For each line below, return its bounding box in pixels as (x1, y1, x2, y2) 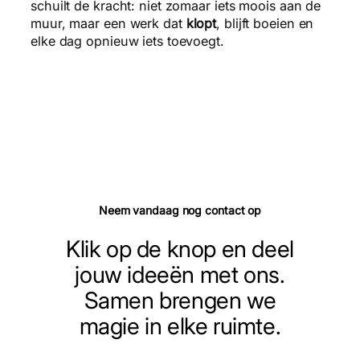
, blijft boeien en (216, 14, 314, 31)
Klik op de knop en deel (66, 235, 294, 264)
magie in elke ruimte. (79, 312, 281, 341)
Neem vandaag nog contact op (98, 202, 262, 217)
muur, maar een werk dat (31, 14, 186, 31)
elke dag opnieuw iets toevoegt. (31, 32, 224, 49)
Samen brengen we (84, 286, 276, 315)
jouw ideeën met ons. (75, 260, 285, 289)
